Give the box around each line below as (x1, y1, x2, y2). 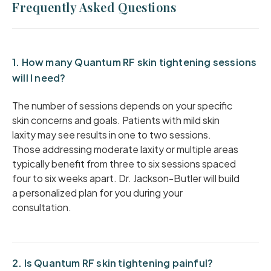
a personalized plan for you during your (12, 186, 183, 199)
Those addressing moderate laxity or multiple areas (12, 143, 238, 155)
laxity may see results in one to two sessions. (12, 128, 211, 141)
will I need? (12, 71, 66, 84)
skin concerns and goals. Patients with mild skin (12, 114, 220, 126)
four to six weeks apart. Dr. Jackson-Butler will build (12, 172, 240, 184)
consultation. (12, 201, 71, 214)
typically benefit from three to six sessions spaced (12, 157, 236, 170)
